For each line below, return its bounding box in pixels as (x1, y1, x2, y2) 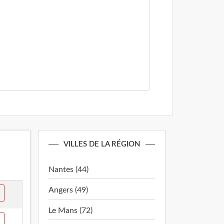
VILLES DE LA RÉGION (63, 140, 140, 148)
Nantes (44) (48, 165, 88, 173)
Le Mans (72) (48, 206, 92, 214)
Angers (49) (48, 186, 88, 194)
